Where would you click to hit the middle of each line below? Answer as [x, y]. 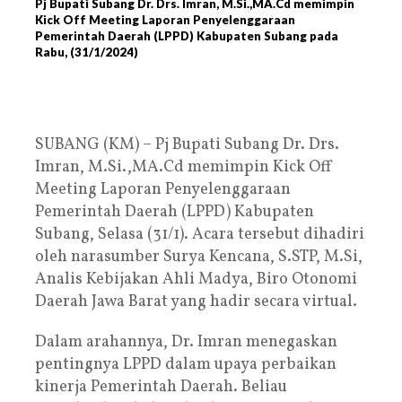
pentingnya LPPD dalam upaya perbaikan [186, 364]
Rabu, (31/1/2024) [87, 52]
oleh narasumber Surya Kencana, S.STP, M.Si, [199, 257]
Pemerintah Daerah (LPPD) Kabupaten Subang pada [187, 35]
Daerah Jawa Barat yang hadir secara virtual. [196, 301]
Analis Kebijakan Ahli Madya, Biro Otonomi [196, 279]
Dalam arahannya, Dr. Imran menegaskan [186, 342]
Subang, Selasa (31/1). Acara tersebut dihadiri [200, 234]
